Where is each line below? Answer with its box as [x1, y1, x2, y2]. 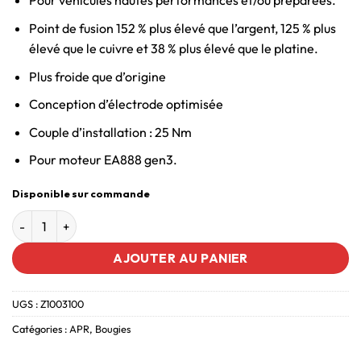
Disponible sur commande [12, 187, 150, 201]
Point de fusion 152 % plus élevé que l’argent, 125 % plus [28, 20, 336, 36]
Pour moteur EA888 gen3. [28, 151, 177, 168]
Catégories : [12, 322, 69, 335]
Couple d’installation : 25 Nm [28, 123, 192, 140]
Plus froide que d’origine [28, 68, 166, 85]
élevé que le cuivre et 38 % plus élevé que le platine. [28, 40, 318, 56]
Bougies [95, 322, 131, 335]
